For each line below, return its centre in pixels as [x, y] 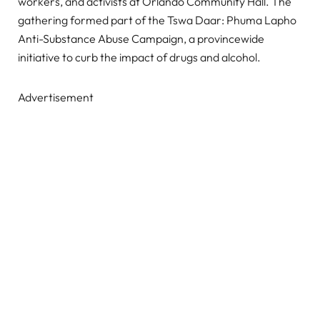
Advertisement [56, 97]
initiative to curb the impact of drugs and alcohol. [139, 57]
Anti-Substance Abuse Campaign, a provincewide [141, 39]
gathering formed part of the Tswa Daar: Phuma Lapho [157, 20]
